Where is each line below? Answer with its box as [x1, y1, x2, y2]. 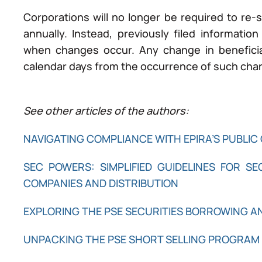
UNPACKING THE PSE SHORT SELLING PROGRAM [23, 232, 260, 246]
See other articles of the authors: [23, 103, 189, 118]
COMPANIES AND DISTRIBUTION [23, 175, 183, 190]
